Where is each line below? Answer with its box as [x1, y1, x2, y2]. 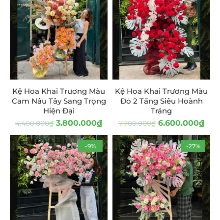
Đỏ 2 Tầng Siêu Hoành [120, 96, 203, 106]
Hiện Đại [43, 106, 75, 115]
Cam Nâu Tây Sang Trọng [11, 96, 106, 106]
